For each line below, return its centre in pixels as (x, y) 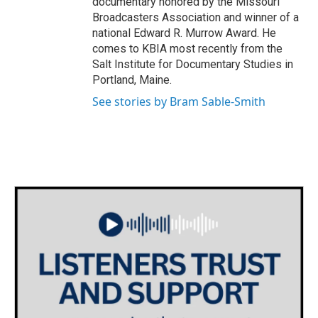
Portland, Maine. (132, 79)
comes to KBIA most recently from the (187, 48)
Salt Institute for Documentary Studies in (193, 64)
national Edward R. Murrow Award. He (184, 33)
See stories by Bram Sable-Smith (179, 101)
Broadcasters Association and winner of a (196, 17)
